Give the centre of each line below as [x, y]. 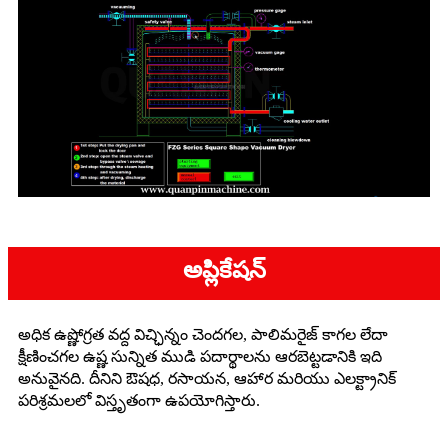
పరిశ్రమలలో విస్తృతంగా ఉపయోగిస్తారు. [139, 401]
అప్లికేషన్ [224, 270]
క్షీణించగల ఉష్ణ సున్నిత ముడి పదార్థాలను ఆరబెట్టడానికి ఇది [200, 357]
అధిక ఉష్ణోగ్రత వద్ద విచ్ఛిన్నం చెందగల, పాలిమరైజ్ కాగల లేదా [203, 335]
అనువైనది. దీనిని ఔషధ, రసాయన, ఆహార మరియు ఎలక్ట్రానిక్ [207, 379]
